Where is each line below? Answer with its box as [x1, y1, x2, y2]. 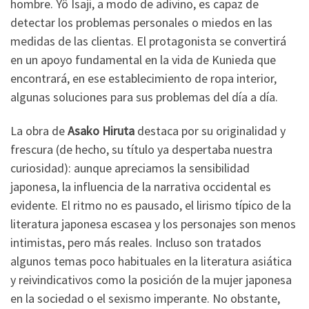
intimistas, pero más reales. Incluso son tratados [10, 235, 261, 250]
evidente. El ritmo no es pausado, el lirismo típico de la [10, 197, 291, 213]
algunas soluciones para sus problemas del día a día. [10, 88, 278, 105]
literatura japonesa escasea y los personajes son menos [10, 216, 296, 232]
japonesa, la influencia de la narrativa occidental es [10, 179, 271, 195]
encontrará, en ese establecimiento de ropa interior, [10, 70, 277, 86]
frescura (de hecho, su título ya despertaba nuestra [10, 141, 272, 157]
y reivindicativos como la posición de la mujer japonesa [10, 272, 292, 288]
